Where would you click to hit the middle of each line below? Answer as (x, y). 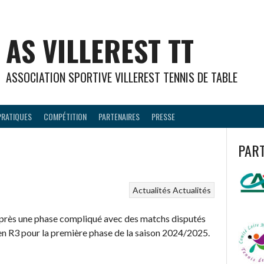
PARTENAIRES (119, 116)
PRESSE (163, 116)
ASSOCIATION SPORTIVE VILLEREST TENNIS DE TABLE (122, 77)
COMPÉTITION (65, 116)
